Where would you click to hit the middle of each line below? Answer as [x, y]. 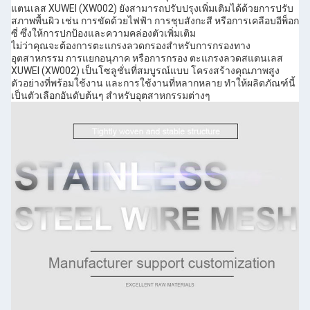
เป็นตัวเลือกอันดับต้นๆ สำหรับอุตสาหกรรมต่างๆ [111, 95]
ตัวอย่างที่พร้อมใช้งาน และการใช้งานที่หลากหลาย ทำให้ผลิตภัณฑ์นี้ [153, 83]
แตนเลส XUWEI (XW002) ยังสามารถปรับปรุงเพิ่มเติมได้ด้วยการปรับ [152, 8]
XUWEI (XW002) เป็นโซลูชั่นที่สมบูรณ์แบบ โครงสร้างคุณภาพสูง [145, 70]
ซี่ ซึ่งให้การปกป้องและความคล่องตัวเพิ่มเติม [103, 33]
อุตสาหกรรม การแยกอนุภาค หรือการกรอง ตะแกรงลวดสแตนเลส [147, 58]
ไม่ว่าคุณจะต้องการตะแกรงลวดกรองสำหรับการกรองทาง [131, 45]
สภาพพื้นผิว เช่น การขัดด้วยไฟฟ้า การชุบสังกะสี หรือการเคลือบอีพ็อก [155, 20]
